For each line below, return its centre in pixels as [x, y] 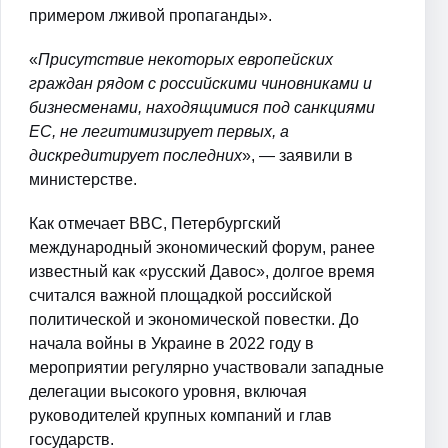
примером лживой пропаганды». [150, 15]
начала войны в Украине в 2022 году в [171, 343]
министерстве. [83, 179]
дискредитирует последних [135, 155]
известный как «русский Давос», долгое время [202, 271]
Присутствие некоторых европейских [185, 59]
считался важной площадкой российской [180, 295]
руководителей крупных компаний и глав [180, 415]
